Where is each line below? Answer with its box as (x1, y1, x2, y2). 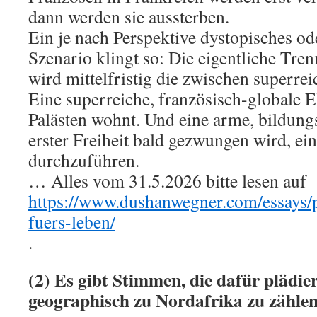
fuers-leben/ (28, 209, 115, 234)
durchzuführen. (28, 148, 139, 172)
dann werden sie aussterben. (28, 4, 229, 28)
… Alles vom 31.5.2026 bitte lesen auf (28, 168, 306, 192)
